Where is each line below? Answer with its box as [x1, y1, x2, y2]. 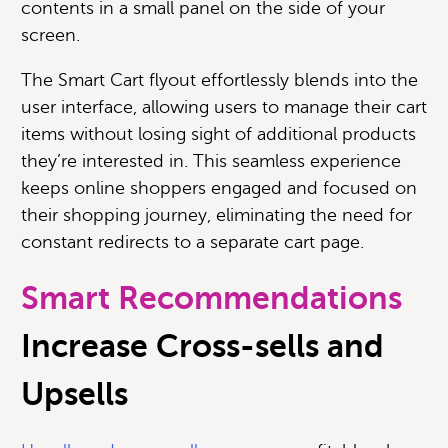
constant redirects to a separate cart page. [21, 232, 364, 253]
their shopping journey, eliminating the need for [21, 205, 412, 226]
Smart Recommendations [21, 280, 402, 317]
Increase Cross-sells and [21, 328, 384, 365]
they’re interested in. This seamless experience [21, 151, 401, 172]
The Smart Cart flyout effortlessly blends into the [21, 70, 418, 91]
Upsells [21, 376, 128, 413]
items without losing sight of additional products [21, 124, 416, 145]
